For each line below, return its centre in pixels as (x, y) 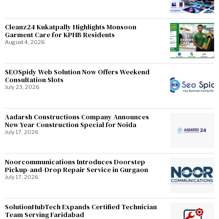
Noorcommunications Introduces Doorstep (75, 162)
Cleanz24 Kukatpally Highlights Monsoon (71, 27)
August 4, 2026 (25, 42)
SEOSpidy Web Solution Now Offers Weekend (77, 72)
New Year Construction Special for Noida (71, 124)
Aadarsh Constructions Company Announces (77, 117)
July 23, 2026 (22, 87)
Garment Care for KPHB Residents (60, 34)
